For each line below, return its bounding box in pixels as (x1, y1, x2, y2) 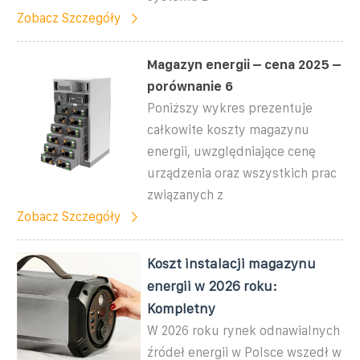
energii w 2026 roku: (147, 279, 278, 294)
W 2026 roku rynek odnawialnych (147, 324, 341, 338)
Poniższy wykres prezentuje (147, 101, 313, 116)
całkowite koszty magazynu (147, 123, 310, 137)
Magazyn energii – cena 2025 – (147, 58, 342, 72)
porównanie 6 (147, 80, 234, 94)
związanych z (147, 188, 224, 202)
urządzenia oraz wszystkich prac (147, 166, 337, 181)
